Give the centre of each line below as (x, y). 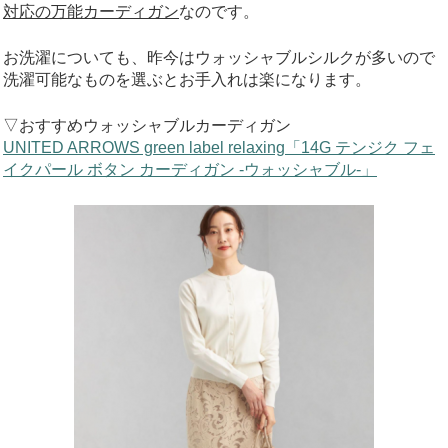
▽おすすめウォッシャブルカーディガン (147, 125)
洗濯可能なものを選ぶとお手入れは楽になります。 (187, 79)
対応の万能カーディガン (91, 11)
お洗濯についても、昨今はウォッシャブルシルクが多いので (219, 57)
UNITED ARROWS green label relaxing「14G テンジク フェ (219, 147)
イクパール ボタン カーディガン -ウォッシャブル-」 (190, 169)
